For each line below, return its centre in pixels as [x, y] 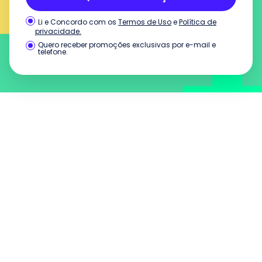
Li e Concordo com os [77, 22]
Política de [198, 22]
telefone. [53, 52]
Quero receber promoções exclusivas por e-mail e [127, 45]
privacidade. [58, 31]
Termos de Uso [145, 22]
